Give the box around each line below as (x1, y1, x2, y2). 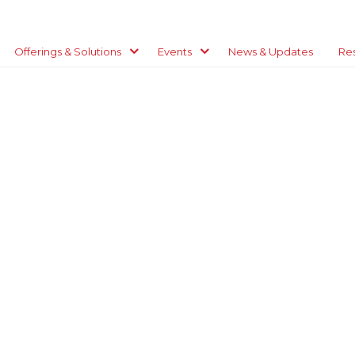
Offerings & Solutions (14, 45, 121, 58)
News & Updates (228, 45, 313, 58)
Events (158, 45, 192, 58)
